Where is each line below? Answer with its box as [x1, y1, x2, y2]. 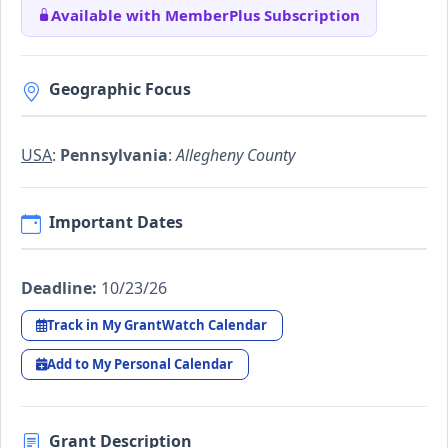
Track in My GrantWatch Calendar [47, 315, 268, 334]
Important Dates [49, 210, 183, 233]
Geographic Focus [49, 78, 191, 101]
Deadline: [21, 276, 97, 299]
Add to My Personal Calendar [47, 355, 234, 374]
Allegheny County [176, 144, 295, 167]
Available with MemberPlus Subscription [51, 4, 360, 25]
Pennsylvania [60, 144, 168, 167]
